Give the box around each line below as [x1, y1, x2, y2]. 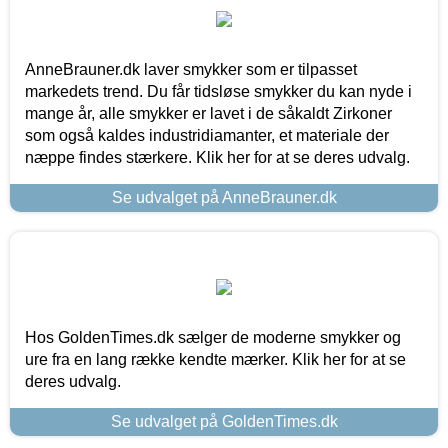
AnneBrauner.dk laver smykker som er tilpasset [25, 60, 357, 78]
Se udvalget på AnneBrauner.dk [111, 188, 337, 206]
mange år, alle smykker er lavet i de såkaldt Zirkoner [25, 104, 392, 122]
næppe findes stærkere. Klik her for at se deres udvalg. [25, 148, 410, 166]
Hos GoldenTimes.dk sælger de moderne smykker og [25, 328, 401, 346]
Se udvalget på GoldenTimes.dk [110, 412, 338, 430]
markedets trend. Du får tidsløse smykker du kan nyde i [25, 82, 412, 100]
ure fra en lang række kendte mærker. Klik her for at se [25, 350, 406, 368]
